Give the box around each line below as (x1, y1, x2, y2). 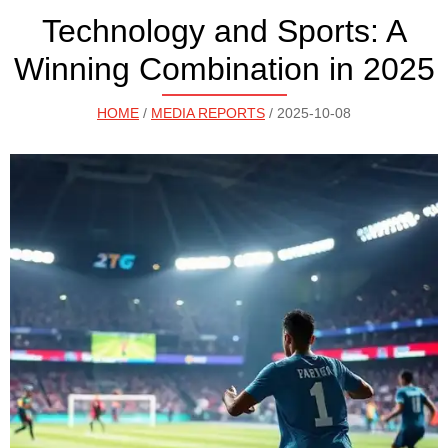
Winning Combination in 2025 (13, 51, 435, 87)
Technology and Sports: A (41, 13, 407, 49)
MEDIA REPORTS (151, 105, 265, 121)
